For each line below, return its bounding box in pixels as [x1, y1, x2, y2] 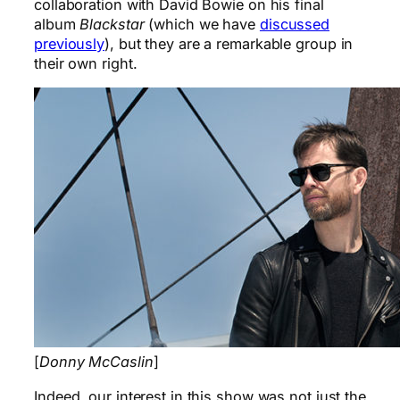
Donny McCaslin [38, 353, 154, 371]
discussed [259, 15, 330, 34]
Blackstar [79, 15, 145, 34]
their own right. [34, 54, 137, 73]
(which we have [144, 15, 260, 34]
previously [34, 35, 105, 54]
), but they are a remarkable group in [104, 35, 354, 54]
